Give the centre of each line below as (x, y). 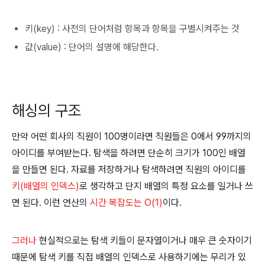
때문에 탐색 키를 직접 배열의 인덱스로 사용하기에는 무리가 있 (129, 257)
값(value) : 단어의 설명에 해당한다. (92, 47)
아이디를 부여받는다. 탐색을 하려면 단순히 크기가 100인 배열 (129, 153)
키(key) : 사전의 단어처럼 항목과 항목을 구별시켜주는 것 (132, 29)
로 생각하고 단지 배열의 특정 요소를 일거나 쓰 (166, 186)
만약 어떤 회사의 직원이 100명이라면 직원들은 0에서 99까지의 (132, 136)
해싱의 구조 (46, 110)
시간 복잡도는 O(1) (126, 203)
